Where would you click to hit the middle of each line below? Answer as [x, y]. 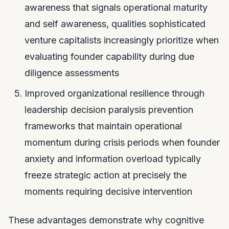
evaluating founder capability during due [109, 56]
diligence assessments [72, 73]
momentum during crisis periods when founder [122, 142]
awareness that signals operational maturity [116, 7]
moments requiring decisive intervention [108, 191]
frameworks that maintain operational [103, 126]
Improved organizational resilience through [114, 93]
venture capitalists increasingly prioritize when [122, 40]
